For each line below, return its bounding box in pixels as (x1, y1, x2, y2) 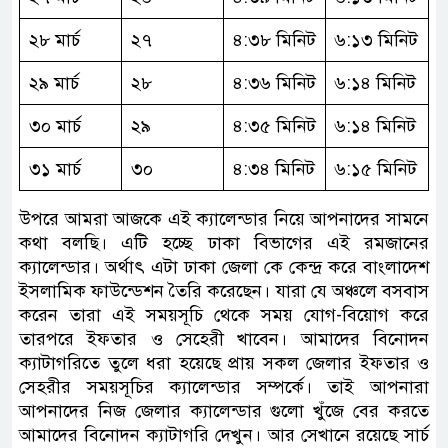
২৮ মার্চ (29, 28, 80, 51)
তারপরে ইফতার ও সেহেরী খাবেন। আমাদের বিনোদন (19, 327, 429, 350)
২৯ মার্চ (29, 71, 79, 94)
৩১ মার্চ (29, 157, 81, 180)
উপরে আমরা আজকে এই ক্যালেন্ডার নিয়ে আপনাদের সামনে (19, 207, 429, 230)
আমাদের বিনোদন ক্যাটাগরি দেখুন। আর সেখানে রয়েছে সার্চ (19, 423, 429, 446)
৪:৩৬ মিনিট (233, 71, 316, 94)
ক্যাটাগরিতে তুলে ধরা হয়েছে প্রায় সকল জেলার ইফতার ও (19, 351, 429, 374)
